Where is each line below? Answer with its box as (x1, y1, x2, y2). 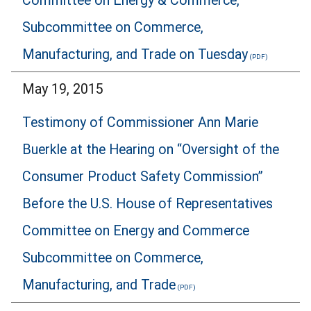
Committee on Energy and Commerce (22, 223, 249, 239)
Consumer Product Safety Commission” (22, 169, 263, 185)
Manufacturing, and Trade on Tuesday (22, 46, 248, 62)
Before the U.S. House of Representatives (22, 196, 273, 212)
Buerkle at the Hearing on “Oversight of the (22, 142, 279, 158)
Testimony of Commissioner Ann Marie (22, 115, 258, 131)
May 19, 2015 (22, 81, 103, 97)
